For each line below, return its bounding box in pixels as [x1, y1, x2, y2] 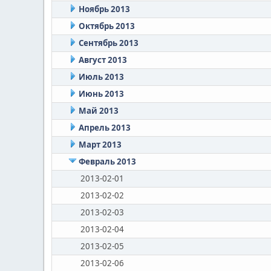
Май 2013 [78, 105, 119, 116]
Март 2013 [78, 139, 122, 150]
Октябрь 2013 [78, 21, 135, 31]
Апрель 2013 [78, 122, 131, 133]
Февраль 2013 [78, 156, 136, 167]
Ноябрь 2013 [78, 4, 130, 15]
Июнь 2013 [78, 88, 124, 99]
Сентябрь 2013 [78, 38, 139, 48]
